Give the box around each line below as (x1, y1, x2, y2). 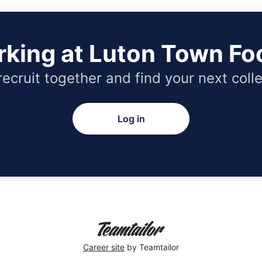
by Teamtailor (125, 242, 179, 252)
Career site (83, 242, 125, 252)
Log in (117, 113, 145, 125)
